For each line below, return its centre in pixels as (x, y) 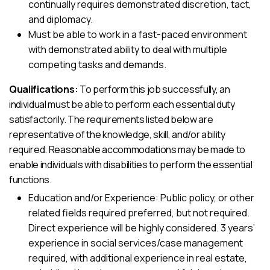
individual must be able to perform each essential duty (122, 104)
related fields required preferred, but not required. (139, 213)
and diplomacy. (61, 19)
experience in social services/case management (136, 243)
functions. (30, 180)
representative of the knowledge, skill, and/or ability (117, 134)
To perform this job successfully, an (155, 89)
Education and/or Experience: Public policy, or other (141, 198)
